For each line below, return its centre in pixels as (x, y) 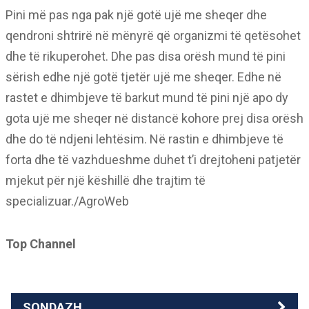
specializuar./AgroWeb (67, 201)
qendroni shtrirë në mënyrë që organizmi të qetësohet (153, 35)
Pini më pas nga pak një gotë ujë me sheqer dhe (136, 14)
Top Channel (41, 243)
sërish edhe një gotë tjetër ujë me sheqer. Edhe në (143, 77)
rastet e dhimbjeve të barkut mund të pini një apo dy (147, 97)
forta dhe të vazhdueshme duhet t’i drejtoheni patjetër (153, 159)
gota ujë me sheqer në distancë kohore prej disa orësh (154, 118)
